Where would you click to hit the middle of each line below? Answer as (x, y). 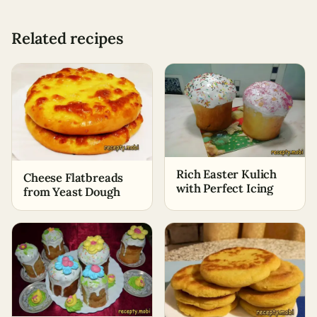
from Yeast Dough (72, 191)
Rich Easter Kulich (227, 174)
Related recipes (68, 38)
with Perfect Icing (225, 188)
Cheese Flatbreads (74, 177)
